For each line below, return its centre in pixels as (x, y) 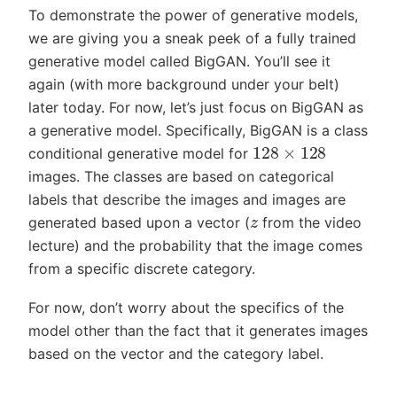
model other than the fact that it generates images (198, 331)
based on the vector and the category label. (176, 354)
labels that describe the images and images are (187, 199)
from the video (310, 222)
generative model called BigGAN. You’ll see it (179, 61)
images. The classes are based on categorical (181, 176)
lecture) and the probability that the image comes (195, 245)
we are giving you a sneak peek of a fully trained (192, 38)
